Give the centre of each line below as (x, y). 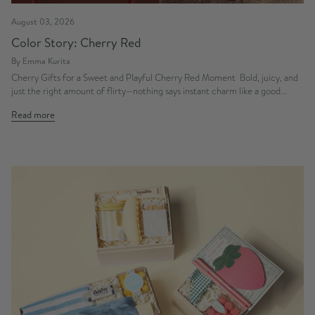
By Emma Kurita (41, 61)
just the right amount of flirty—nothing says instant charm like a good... (149, 91)
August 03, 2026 (43, 22)
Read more (33, 115)
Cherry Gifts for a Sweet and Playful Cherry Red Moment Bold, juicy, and (155, 78)
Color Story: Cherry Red (76, 43)
